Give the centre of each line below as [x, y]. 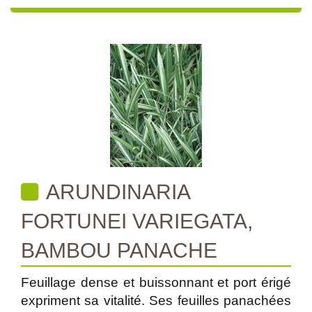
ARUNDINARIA [116, 192]
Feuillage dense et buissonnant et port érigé [156, 282]
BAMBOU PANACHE [119, 250]
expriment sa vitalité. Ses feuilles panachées [156, 301]
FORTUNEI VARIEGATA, [137, 221]
